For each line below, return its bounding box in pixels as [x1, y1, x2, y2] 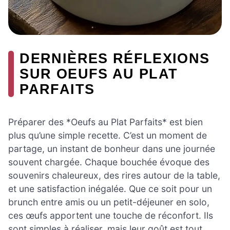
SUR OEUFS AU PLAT [20, 66, 178, 82]
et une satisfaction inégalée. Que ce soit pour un [8, 183, 212, 194]
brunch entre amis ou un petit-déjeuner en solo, [8, 196, 209, 207]
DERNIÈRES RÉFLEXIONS [20, 50, 210, 67]
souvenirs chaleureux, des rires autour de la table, [8, 169, 220, 181]
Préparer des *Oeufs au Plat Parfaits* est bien [8, 116, 203, 127]
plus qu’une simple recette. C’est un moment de [8, 129, 207, 141]
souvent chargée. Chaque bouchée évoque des [8, 156, 209, 167]
